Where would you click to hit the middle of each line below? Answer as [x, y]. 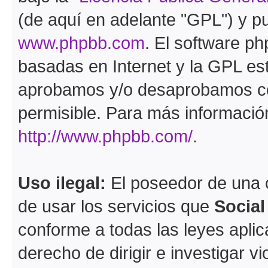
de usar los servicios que [116, 206]
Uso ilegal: [62, 182]
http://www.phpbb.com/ [105, 136]
